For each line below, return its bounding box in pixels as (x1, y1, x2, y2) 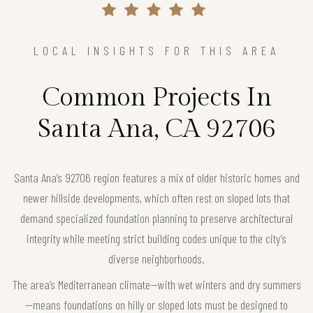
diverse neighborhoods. (108, 251, 205, 267)
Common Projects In (41, 83, 272, 113)
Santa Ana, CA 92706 (37, 115, 276, 145)
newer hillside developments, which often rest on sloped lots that (23, 190, 290, 206)
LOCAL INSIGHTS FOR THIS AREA (34, 43, 279, 59)
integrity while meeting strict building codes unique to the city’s (27, 231, 286, 247)
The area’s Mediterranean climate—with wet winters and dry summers (12, 277, 301, 293)
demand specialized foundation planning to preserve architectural (20, 210, 293, 226)
